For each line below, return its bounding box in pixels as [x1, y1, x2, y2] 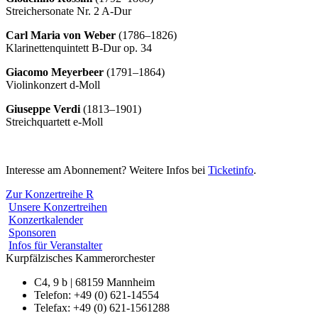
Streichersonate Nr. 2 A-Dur [6, 4, 134, 17]
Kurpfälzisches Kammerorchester [6, 251, 155, 264]
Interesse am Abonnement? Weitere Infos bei [6, 163, 208, 176]
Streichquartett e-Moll [6, 115, 103, 128]
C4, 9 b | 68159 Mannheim [34, 275, 155, 288]
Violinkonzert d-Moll [6, 78, 103, 91]
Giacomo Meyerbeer [6, 65, 104, 78]
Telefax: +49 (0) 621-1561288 [34, 301, 170, 314]
